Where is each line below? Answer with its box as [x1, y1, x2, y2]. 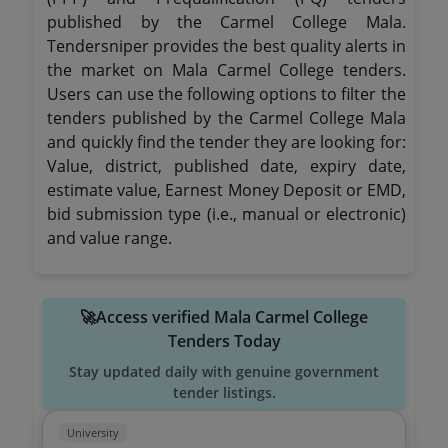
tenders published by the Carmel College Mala [47, 107, 406, 129]
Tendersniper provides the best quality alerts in [47, 35, 406, 57]
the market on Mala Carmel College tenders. [47, 59, 406, 81]
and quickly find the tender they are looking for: [47, 131, 406, 153]
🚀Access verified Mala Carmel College [80, 306, 368, 328]
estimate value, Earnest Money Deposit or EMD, [47, 179, 406, 201]
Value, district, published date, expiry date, [47, 155, 406, 177]
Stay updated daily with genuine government [69, 362, 379, 381]
